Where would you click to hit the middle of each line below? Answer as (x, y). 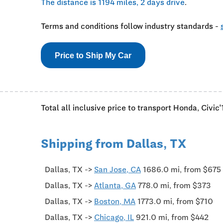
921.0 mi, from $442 (171, 217)
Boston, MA (115, 201)
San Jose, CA (117, 169)
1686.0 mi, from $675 (181, 169)
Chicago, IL (114, 217)
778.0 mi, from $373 (173, 185)
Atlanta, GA (115, 185)
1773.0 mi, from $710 (174, 201)
